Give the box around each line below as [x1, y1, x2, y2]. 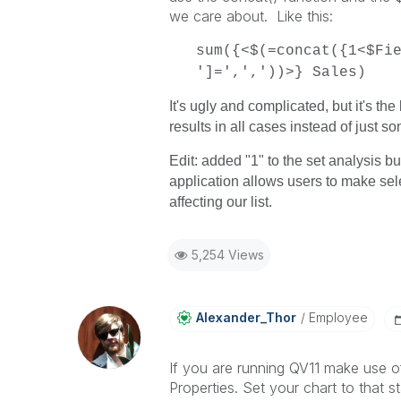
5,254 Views [191, 247, 264, 262]
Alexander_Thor [195, 310, 296, 325]
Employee [304, 310, 368, 325]
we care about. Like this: [168, 7, 333, 25]
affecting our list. [168, 194, 272, 209]
